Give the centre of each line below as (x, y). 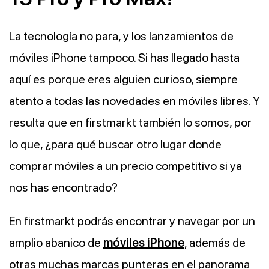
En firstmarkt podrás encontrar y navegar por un (132, 221)
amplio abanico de (56, 243)
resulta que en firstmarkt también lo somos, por (130, 122)
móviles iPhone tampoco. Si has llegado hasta (124, 58)
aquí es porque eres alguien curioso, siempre (123, 79)
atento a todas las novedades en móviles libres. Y (134, 101)
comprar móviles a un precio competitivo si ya (125, 166)
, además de (215, 243)
